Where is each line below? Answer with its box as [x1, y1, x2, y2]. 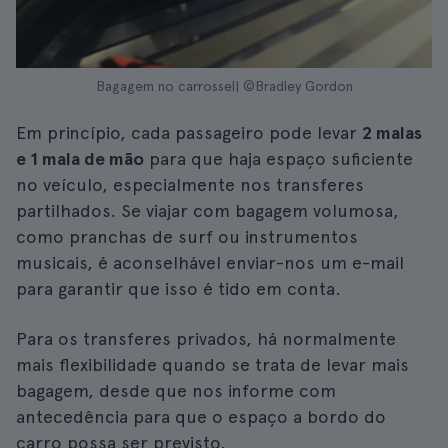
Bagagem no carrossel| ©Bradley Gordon [95, 78, 353, 94]
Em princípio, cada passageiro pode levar [16, 122, 362, 143]
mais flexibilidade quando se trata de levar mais [16, 354, 409, 375]
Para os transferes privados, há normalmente [16, 328, 396, 349]
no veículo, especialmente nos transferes [16, 174, 364, 195]
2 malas [362, 122, 422, 143]
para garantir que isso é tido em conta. [16, 278, 341, 299]
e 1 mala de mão [16, 148, 144, 169]
